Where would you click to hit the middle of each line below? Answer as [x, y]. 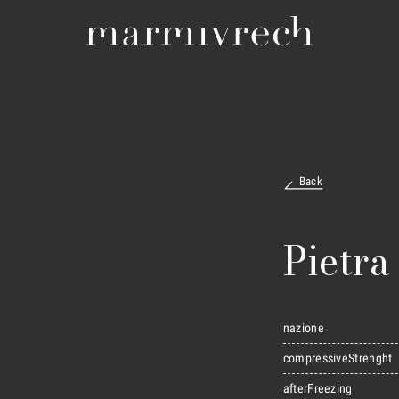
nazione [303, 328]
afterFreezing [318, 389]
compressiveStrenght [338, 358]
